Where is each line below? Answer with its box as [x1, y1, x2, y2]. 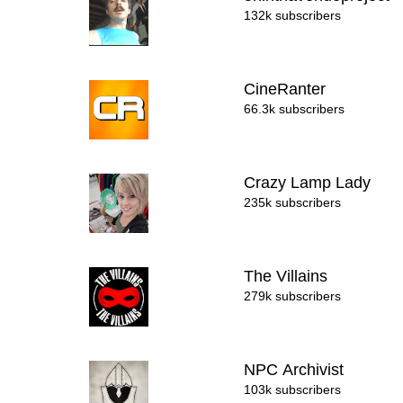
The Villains [244, 267, 333, 285]
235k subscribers [244, 195, 342, 210]
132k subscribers [244, 8, 342, 22]
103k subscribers [244, 382, 342, 397]
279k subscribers [244, 289, 342, 303]
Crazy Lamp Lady [244, 174, 376, 192]
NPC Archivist [244, 361, 349, 379]
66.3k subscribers [244, 102, 345, 116]
